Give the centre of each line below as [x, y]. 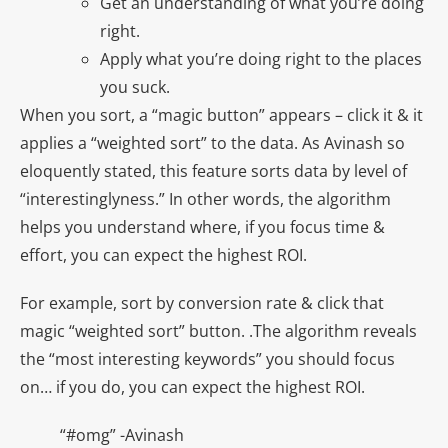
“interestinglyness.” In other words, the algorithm [205, 199]
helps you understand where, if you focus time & [202, 227]
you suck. [135, 87]
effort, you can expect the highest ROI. [163, 255]
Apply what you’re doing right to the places [261, 59]
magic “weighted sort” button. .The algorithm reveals [218, 331]
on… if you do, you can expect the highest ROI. [192, 387]
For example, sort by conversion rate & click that [202, 303]
